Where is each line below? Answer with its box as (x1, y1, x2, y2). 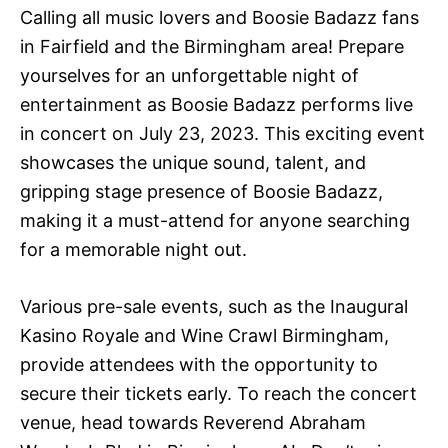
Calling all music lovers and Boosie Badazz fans (20, 7, 419, 28)
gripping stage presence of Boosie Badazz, (20, 181, 383, 202)
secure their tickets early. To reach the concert (20, 383, 417, 404)
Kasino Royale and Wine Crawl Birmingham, (20, 325, 389, 346)
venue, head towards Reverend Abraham (20, 412, 366, 433)
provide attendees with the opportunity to (20, 354, 378, 375)
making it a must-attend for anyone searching (20, 210, 410, 231)
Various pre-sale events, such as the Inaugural (20, 296, 408, 317)
